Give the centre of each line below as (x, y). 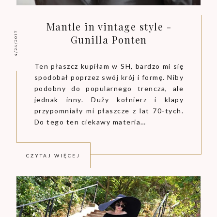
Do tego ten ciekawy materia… (90, 122)
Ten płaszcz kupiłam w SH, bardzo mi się (109, 66)
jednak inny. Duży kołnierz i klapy (109, 99)
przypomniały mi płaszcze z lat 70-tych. (109, 110)
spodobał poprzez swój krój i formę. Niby (109, 77)
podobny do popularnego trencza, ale (109, 88)
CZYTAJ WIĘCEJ (54, 155)
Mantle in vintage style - (109, 26)
